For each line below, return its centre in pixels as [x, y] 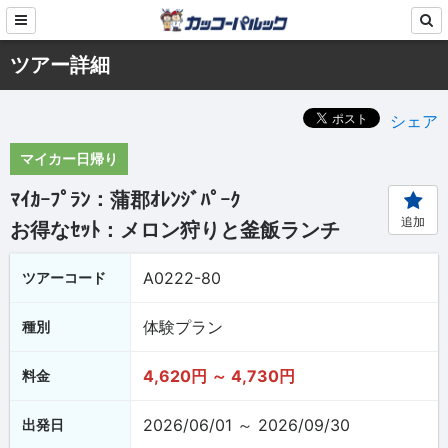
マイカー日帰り [69, 158]
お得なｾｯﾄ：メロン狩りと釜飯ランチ [175, 230]
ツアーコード [64, 277]
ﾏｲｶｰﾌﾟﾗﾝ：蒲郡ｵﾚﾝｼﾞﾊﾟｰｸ [125, 200]
